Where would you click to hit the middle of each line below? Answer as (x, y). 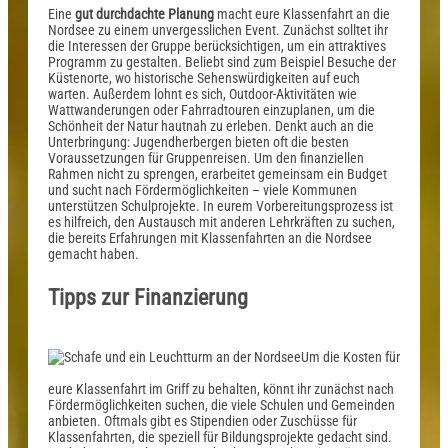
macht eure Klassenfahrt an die (302, 13)
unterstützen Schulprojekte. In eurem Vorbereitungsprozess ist (220, 205)
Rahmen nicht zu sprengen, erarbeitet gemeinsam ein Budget (217, 173)
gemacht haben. (93, 253)
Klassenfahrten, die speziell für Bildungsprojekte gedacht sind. (220, 437)
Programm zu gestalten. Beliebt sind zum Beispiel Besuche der (222, 61)
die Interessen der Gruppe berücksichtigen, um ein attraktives (217, 45)
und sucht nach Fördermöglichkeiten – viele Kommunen (202, 189)
